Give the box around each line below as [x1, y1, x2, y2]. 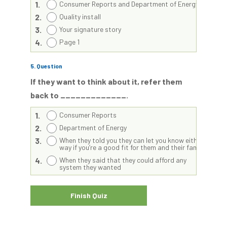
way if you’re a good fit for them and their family [59, 143, 205, 152]
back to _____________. [30, 90, 128, 100]
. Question [34, 62, 62, 69]
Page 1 [59, 37, 80, 46]
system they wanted [59, 163, 121, 171]
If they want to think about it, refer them [30, 77, 182, 86]
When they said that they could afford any [59, 156, 186, 164]
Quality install [59, 12, 101, 21]
